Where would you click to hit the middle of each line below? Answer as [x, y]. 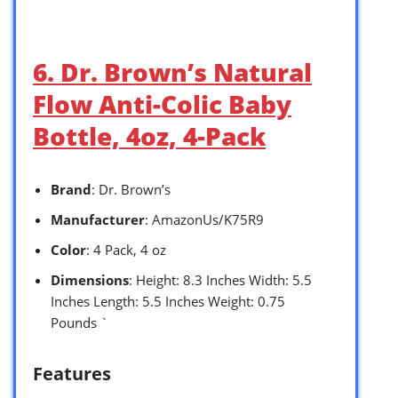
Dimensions [90, 279]
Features [72, 373]
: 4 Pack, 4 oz [126, 249]
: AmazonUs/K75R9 [204, 219]
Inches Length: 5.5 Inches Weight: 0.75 [168, 301]
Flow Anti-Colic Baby [162, 103]
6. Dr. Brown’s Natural [172, 72]
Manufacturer [98, 219]
